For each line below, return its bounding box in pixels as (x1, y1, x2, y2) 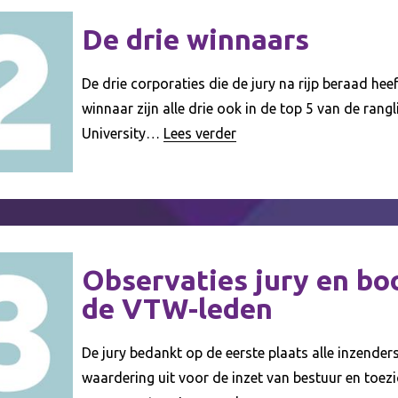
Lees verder (163, 125, 237, 142)
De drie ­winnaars (82, 23, 310, 56)
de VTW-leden (82, 291, 274, 324)
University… (82, 125, 161, 142)
